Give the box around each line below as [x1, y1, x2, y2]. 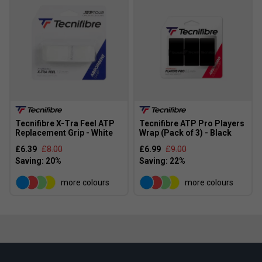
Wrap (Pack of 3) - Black [139, 128, 232, 138]
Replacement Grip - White [15, 128, 113, 138]
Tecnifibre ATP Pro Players [139, 119, 244, 129]
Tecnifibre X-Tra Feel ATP [15, 119, 115, 129]
